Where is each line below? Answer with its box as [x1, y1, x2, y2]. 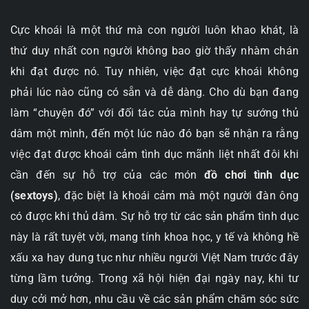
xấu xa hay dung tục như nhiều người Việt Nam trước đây [10, 251, 299, 264]
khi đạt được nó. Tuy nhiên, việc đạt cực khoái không [10, 65, 299, 78]
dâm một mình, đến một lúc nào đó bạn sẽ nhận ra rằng [10, 127, 299, 140]
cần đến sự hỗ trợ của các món [10, 168, 205, 181]
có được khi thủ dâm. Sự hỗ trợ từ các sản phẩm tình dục [10, 210, 299, 223]
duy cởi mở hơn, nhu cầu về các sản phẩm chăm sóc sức [10, 292, 299, 306]
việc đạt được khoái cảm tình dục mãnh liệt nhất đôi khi [10, 148, 299, 161]
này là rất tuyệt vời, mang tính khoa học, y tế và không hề [10, 230, 299, 243]
